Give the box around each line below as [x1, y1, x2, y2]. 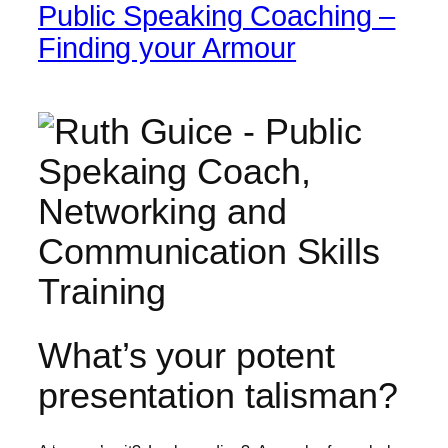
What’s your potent [38, 335, 336, 377]
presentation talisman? [38, 375, 398, 417]
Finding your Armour [38, 32, 297, 65]
